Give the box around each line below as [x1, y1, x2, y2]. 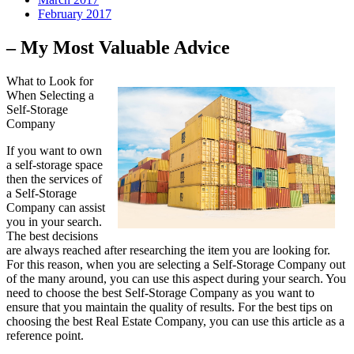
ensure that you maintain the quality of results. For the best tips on [6, 300, 333, 314]
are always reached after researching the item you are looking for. [6, 243, 330, 258]
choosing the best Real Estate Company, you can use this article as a [6, 314, 345, 329]
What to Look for [6, 74, 93, 88]
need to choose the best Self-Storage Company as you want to [6, 286, 314, 300]
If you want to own [6, 144, 102, 158]
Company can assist [6, 201, 105, 215]
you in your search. [6, 215, 102, 229]
